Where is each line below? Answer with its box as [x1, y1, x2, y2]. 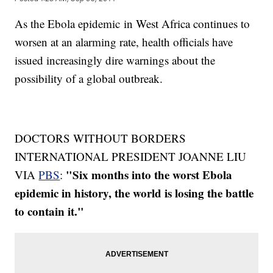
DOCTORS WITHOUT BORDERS [15, 130, 186, 146]
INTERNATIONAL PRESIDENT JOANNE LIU [15, 149, 247, 165]
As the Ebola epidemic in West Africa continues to [15, 16, 250, 32]
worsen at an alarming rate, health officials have [15, 34, 233, 50]
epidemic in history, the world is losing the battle [15, 185, 254, 202]
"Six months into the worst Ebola [66, 166, 233, 183]
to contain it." [15, 203, 85, 220]
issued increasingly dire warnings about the [15, 52, 216, 68]
